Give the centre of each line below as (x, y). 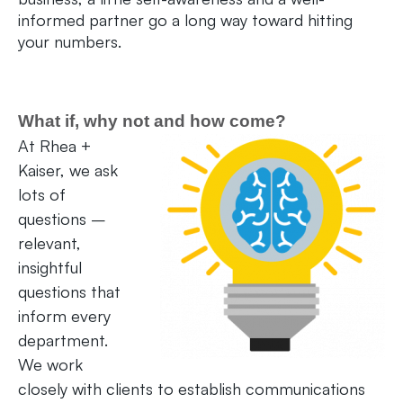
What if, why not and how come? (152, 121)
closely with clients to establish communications (192, 389)
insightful (50, 268)
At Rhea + (54, 146)
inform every (64, 316)
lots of (42, 195)
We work (50, 365)
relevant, (49, 243)
